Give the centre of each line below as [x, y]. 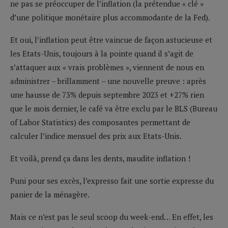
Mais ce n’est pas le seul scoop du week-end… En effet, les [112, 217]
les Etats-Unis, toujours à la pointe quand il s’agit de [102, 53]
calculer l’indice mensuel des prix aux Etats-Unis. [96, 136]
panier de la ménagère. [50, 194]
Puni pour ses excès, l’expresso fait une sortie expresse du [112, 180]
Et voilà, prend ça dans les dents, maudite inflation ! [100, 158]
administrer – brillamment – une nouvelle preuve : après [108, 81]
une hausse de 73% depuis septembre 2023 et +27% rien [107, 94]
